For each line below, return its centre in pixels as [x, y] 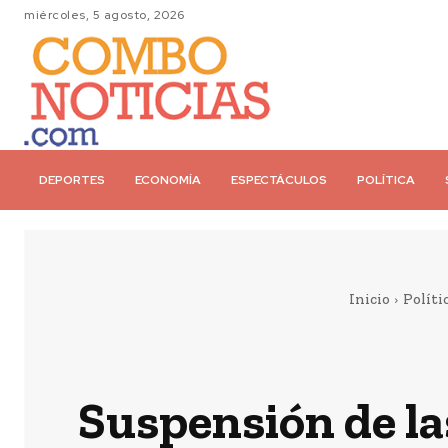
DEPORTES [72, 180]
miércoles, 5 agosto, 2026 [104, 15]
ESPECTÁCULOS [279, 180]
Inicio [369, 299]
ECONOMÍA [168, 180]
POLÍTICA [386, 180]
